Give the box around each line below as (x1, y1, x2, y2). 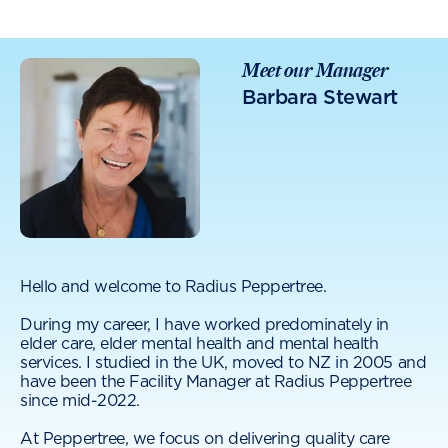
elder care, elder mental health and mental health (20, 336, 379, 353)
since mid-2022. (20, 393, 140, 410)
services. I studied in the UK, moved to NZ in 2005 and (20, 355, 427, 372)
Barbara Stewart (242, 85, 398, 110)
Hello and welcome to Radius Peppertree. (20, 279, 327, 296)
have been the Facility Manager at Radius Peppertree (20, 374, 412, 391)
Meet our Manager (242, 58, 389, 83)
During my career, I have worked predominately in (20, 317, 389, 334)
